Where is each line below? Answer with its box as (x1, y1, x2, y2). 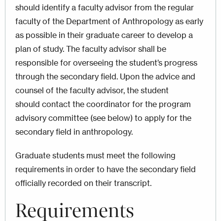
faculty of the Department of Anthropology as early (15, 16, 203, 26)
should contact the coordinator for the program (15, 99, 191, 109)
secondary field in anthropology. (15, 126, 133, 137)
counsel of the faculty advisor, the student (15, 85, 169, 95)
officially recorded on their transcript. (15, 178, 153, 188)
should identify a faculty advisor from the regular (15, 2, 194, 12)
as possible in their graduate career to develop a (15, 30, 193, 40)
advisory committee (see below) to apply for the (15, 112, 191, 123)
